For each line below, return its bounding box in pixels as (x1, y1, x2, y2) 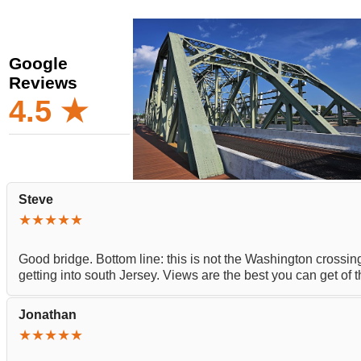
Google (9, 54, 68, 73)
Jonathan (19, 308, 77, 322)
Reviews (9, 73, 77, 92)
